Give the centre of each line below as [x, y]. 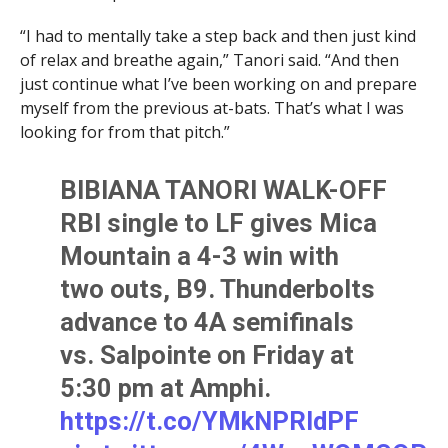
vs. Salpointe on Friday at [207, 355]
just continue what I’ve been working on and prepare [218, 84]
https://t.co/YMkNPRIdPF [210, 421]
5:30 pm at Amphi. [166, 388]
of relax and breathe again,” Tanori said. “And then [209, 60]
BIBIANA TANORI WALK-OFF [224, 190]
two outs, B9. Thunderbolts [218, 289]
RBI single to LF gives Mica [219, 223]
